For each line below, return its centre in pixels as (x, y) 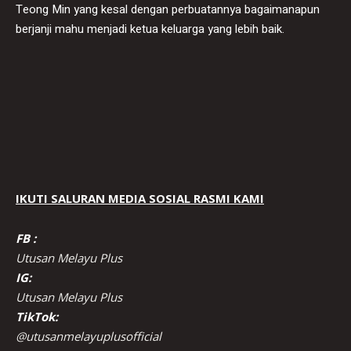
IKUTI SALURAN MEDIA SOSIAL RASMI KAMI (140, 198)
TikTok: (37, 316)
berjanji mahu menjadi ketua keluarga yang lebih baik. (150, 29)
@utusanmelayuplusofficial (89, 336)
